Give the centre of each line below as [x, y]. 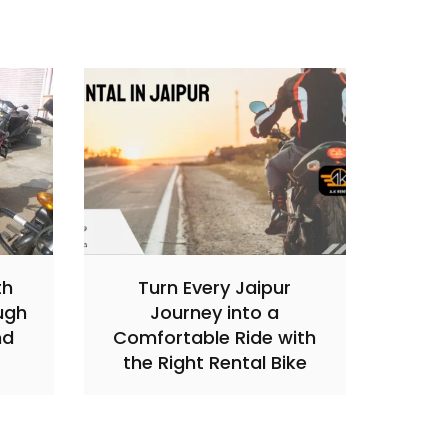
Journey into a [215, 312]
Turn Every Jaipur [215, 287]
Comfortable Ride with [215, 337]
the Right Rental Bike [214, 362]
